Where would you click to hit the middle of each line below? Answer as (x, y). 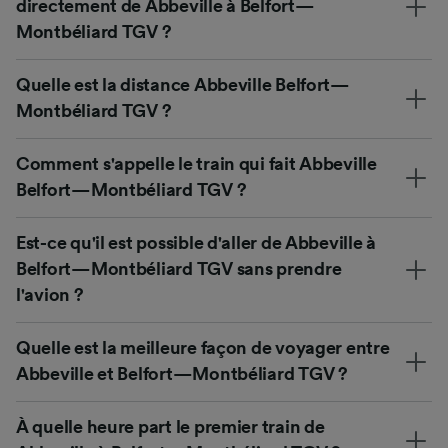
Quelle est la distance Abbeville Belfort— (183, 84)
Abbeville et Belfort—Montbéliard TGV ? (182, 373)
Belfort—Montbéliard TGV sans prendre (179, 268)
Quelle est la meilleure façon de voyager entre (203, 347)
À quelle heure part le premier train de (170, 426)
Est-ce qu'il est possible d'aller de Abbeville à (196, 242)
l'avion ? (50, 294)
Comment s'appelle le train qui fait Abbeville (196, 163)
